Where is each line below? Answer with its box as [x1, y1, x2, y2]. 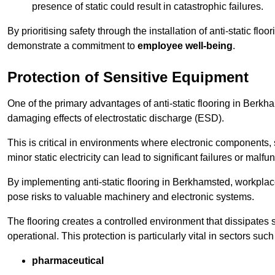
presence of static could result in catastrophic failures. [32, 1, 263, 12]
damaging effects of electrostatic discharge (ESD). [7, 113, 224, 124]
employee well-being [137, 41, 233, 52]
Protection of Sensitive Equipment [7, 69, 249, 86]
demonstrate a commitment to [7, 41, 137, 52]
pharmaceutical [32, 255, 104, 266]
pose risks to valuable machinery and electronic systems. [7, 192, 254, 203]
